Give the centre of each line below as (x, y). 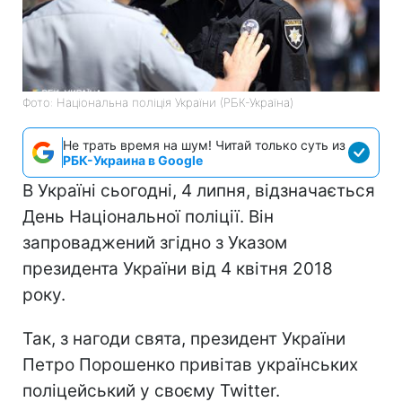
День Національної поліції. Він (148, 216)
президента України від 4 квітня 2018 (178, 268)
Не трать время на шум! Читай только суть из (204, 144)
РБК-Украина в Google (133, 160)
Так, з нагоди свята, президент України (184, 338)
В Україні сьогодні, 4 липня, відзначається (199, 190)
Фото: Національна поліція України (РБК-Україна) (158, 102)
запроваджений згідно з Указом (155, 242)
